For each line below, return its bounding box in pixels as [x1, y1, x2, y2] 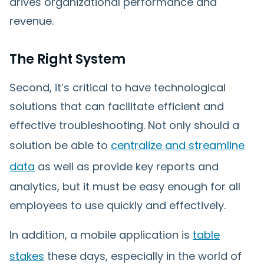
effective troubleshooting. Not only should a [9, 118, 239, 133]
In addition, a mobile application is [9, 227, 193, 243]
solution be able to [9, 138, 111, 153]
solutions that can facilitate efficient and [9, 99, 224, 114]
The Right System [9, 50, 126, 69]
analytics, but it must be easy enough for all [9, 179, 240, 194]
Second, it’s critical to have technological [9, 80, 226, 95]
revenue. [9, 14, 54, 29]
